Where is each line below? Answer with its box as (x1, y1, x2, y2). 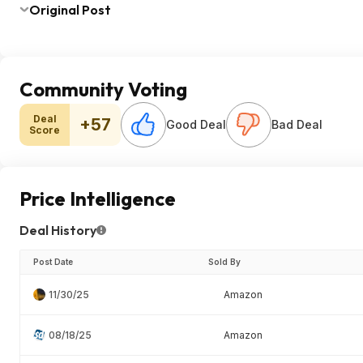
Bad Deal (271, 117, 322, 131)
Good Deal (166, 117, 226, 131)
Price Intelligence (19, 186, 176, 211)
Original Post (29, 2, 111, 18)
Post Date (33, 257, 73, 267)
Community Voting (19, 77, 187, 101)
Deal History (19, 222, 96, 238)
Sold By (208, 257, 241, 267)
